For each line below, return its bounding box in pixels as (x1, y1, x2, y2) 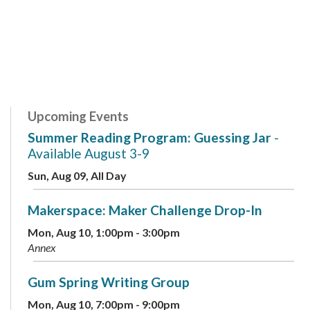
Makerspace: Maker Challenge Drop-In (28, 201, 262, 218)
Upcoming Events (28, 108, 129, 124)
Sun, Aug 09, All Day (28, 168, 127, 182)
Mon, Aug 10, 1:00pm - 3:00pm (28, 225, 180, 239)
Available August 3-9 (28, 145, 149, 161)
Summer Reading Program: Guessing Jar (28, 129, 271, 145)
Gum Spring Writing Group (28, 273, 190, 290)
